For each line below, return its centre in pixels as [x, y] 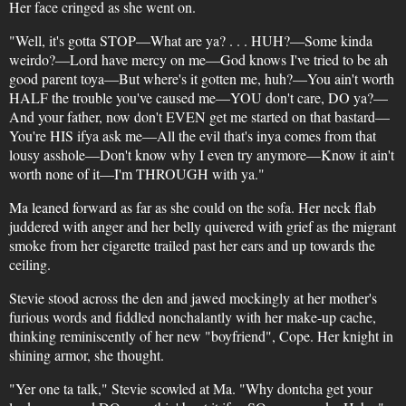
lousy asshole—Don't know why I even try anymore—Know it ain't [201, 155]
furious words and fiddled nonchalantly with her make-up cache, [192, 317]
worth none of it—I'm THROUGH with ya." [136, 174]
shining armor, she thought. [86, 355]
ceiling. [29, 264]
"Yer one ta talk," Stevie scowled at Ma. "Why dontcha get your [190, 388]
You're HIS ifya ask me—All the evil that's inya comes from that [192, 135]
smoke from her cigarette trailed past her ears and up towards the [192, 245]
